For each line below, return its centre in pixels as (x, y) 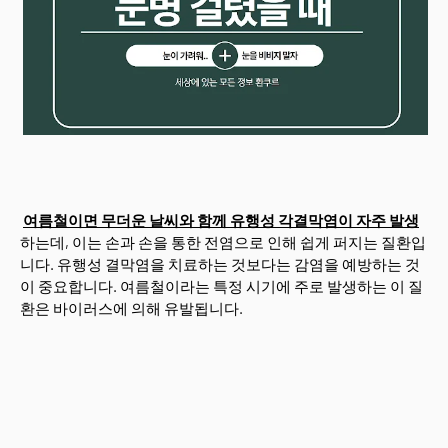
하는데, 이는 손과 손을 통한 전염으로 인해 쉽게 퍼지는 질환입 (223, 242)
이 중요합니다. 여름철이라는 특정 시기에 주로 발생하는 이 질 (221, 286)
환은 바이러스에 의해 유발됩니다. (131, 308)
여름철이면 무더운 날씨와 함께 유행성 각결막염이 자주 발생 (221, 220)
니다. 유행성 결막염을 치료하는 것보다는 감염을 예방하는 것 (220, 264)
